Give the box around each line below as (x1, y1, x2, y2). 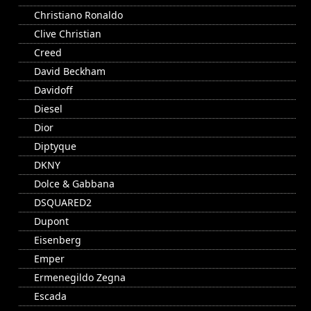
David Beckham (34, 65, 106, 78)
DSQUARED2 (34, 196, 92, 210)
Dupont (34, 215, 69, 228)
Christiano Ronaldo (34, 8, 123, 22)
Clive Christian (34, 27, 101, 41)
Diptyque (34, 140, 76, 153)
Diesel (34, 102, 62, 116)
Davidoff (34, 83, 73, 97)
